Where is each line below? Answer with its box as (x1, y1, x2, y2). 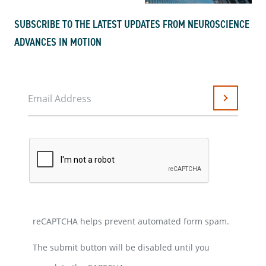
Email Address (28, 92, 91, 105)
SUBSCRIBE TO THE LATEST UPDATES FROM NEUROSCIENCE (14, 17, 249, 31)
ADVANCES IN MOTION (14, 35, 102, 49)
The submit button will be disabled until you (33, 242, 210, 254)
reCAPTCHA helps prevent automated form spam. (33, 216, 229, 227)
